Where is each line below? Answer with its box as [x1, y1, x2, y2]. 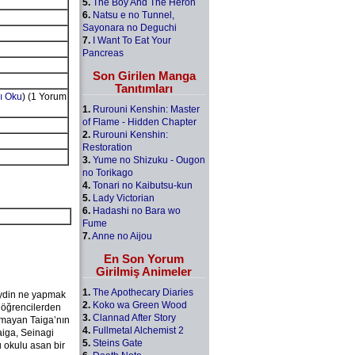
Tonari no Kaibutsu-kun [93, 179, 193, 191]
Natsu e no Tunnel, [93, 9, 174, 21]
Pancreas [82, 47, 124, 59]
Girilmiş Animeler [96, 264, 192, 278]
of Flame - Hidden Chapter [82, 116, 197, 128]
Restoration [82, 141, 132, 153]
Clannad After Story [93, 311, 176, 323]
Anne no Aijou [92, 230, 152, 242]
